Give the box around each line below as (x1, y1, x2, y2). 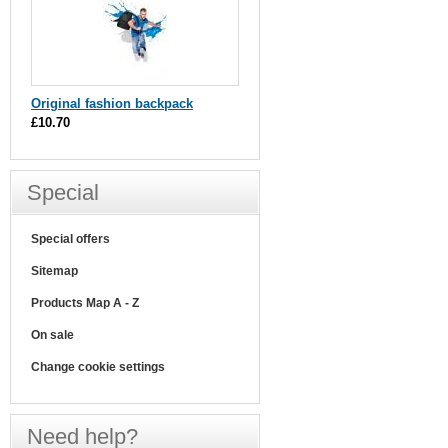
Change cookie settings (31, 360, 165, 374)
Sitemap (31, 264, 78, 278)
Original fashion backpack (31, 96, 193, 111)
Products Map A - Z (31, 296, 139, 310)
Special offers (31, 232, 110, 246)
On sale (31, 328, 74, 342)
